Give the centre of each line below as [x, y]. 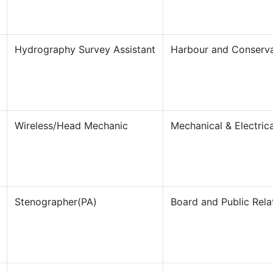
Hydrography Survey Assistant [85, 49]
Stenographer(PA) [55, 202]
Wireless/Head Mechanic [71, 126]
